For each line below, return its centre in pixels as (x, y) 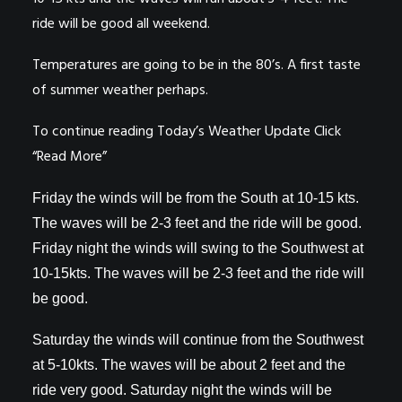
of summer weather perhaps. (120, 90)
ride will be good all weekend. (125, 24)
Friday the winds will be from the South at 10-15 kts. (196, 197)
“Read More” (70, 157)
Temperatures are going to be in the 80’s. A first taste (197, 65)
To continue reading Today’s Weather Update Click (187, 131)
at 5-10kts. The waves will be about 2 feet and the (189, 364)
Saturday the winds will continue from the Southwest (198, 339)
